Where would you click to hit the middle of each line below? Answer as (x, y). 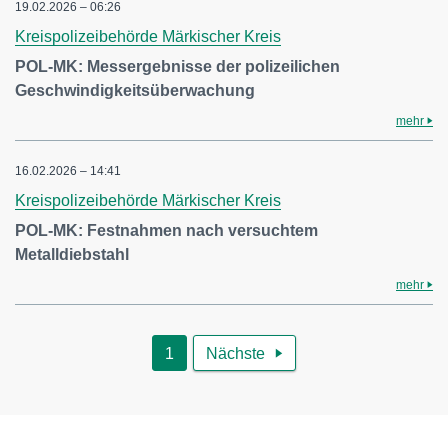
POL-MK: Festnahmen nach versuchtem (166, 230)
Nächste (235, 353)
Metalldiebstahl (72, 254)
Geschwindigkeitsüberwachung (135, 90)
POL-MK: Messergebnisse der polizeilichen (177, 66)
